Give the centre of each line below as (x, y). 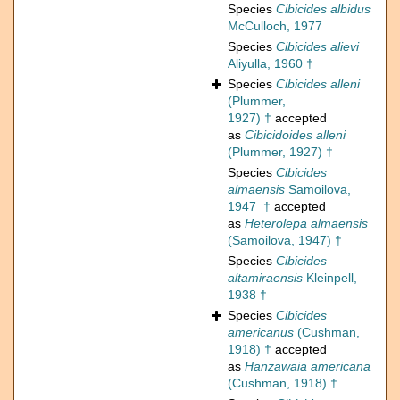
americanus (261, 333)
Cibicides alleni (318, 84)
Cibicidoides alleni (295, 135)
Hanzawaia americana (308, 367)
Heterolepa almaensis (306, 224)
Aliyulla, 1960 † (271, 64)
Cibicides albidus (323, 9)
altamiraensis (265, 278)
